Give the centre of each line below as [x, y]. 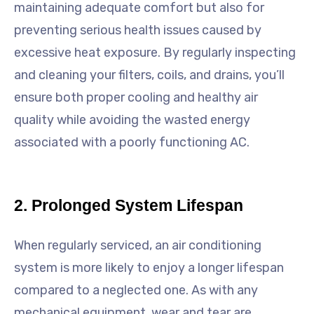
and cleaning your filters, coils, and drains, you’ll [149, 75]
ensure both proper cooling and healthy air [136, 97]
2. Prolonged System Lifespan [129, 206]
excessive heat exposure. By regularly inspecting [155, 52]
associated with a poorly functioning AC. [132, 142]
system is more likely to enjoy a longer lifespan [149, 268]
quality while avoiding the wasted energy [132, 120]
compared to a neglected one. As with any [136, 291]
